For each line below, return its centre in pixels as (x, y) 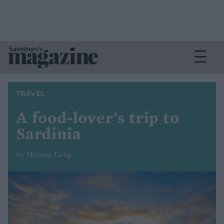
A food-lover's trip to (98, 117)
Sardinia (49, 133)
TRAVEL (31, 93)
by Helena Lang (44, 154)
